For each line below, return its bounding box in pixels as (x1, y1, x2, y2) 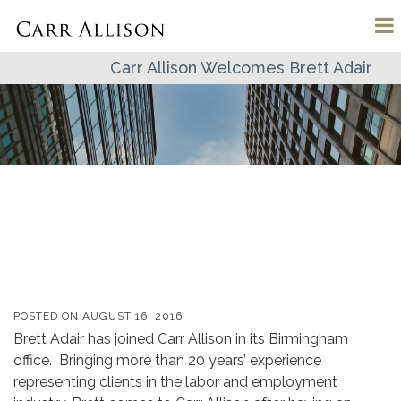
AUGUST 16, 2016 (82, 310, 183, 322)
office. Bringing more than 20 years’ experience (13, 352, 321, 369)
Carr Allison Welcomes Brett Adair (109, 58, 372, 77)
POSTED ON (13, 310, 82, 322)
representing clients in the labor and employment (13, 373, 337, 390)
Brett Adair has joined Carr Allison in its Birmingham (13, 330, 348, 347)
